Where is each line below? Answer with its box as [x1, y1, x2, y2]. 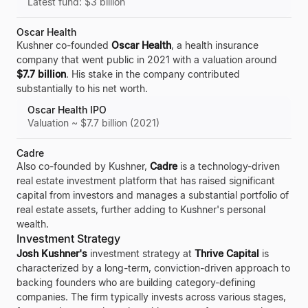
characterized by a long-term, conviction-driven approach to [16, 262, 290, 274]
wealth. [16, 218, 49, 230]
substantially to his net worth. [16, 82, 148, 94]
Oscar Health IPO [27, 104, 107, 115]
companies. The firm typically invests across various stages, [16, 291, 286, 302]
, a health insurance [171, 39, 258, 51]
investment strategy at [87, 247, 195, 259]
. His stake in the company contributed [66, 68, 240, 80]
